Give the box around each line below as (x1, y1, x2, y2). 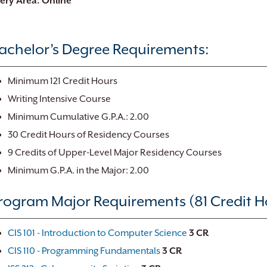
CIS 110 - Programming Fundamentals (8, 246, 160, 256)
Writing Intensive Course (8, 94, 111, 104)
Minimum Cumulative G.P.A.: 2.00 (8, 111, 149, 122)
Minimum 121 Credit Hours (8, 76, 117, 86)
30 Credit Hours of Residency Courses (8, 129, 169, 140)
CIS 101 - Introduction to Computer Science (8, 228, 187, 238)
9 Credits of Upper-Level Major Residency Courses (8, 147, 222, 158)
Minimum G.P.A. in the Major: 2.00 (8, 165, 149, 176)
